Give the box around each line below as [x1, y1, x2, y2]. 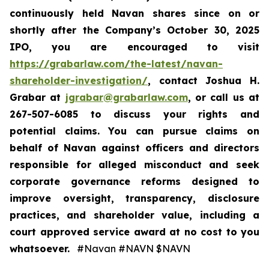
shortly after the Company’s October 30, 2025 [10, 24, 259, 37]
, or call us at [187, 91, 260, 104]
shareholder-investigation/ [10, 74, 148, 87]
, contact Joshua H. [148, 74, 259, 87]
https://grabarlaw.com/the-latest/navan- [10, 58, 223, 70]
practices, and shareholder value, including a [10, 209, 259, 222]
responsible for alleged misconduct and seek [10, 159, 259, 171]
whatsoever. [10, 243, 70, 255]
